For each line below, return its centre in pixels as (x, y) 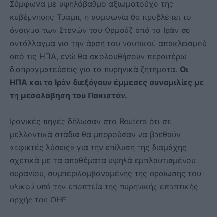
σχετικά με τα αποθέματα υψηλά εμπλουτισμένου (103, 160)
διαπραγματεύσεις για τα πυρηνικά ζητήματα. (95, 69)
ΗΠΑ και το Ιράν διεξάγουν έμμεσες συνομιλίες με (107, 82)
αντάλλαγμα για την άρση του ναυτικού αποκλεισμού (108, 43)
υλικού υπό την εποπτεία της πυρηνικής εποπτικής (104, 186)
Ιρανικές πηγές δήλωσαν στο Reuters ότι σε (91, 121)
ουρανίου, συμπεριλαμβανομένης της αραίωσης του (105, 173)
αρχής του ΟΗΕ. (39, 199)
